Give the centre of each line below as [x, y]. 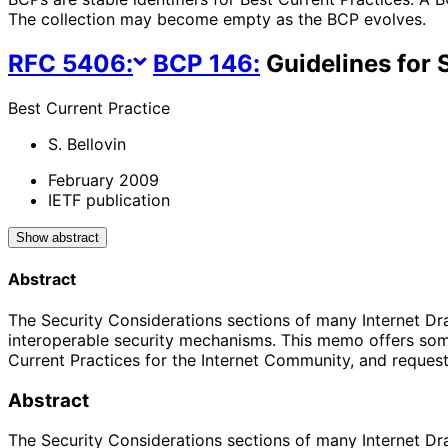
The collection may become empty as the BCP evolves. [217, 18]
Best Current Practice [89, 107]
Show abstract [57, 237]
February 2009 [103, 179]
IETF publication [109, 199]
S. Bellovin [87, 143]
